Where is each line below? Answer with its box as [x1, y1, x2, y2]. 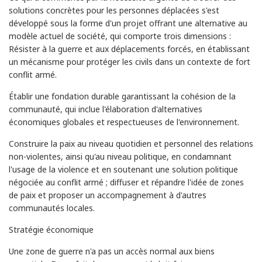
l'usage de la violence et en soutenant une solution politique [9, 163, 238, 175]
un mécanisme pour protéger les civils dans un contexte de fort [9, 56, 250, 67]
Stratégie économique [9, 223, 94, 235]
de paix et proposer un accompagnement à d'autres [9, 189, 206, 201]
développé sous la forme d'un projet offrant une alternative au [9, 17, 247, 29]
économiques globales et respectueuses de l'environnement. [9, 116, 239, 127]
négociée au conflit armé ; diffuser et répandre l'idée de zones [9, 176, 244, 188]
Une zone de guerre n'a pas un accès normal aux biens [9, 245, 215, 257]
